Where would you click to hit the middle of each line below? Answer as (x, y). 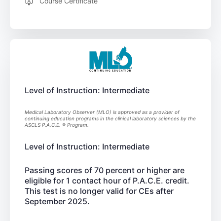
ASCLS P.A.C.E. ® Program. (57, 125)
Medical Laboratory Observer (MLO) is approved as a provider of (102, 112)
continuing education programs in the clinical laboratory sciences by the (110, 118)
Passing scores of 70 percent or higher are (105, 170)
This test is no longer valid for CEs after (99, 191)
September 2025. (57, 201)
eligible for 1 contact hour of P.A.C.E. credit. (107, 180)
